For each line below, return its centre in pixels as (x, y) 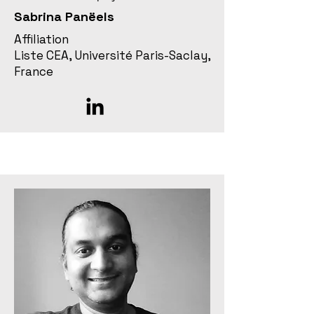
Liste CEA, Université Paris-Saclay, (112, 55)
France (34, 71)
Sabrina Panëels (64, 16)
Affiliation (41, 39)
